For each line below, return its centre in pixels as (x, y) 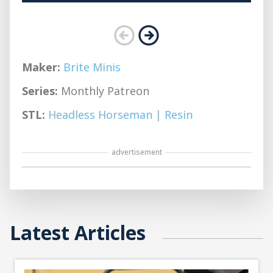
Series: (40, 91)
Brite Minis (92, 67)
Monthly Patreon (104, 91)
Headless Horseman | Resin (120, 115)
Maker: (41, 67)
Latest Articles (78, 233)
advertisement (136, 152)
